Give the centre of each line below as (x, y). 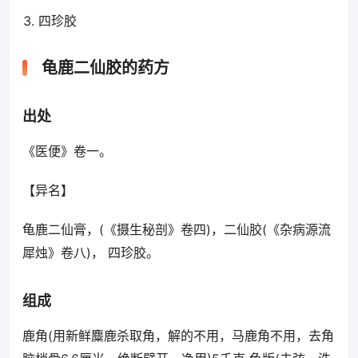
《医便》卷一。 (82, 151)
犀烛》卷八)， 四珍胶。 (103, 253)
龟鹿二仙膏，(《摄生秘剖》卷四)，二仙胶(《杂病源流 (177, 229)
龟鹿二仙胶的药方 (105, 68)
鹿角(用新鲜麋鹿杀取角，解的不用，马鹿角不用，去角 (178, 336)
